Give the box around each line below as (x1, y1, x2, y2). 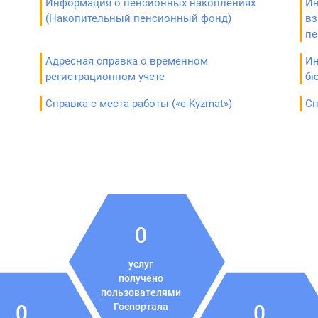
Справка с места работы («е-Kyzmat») (45, 97, 232, 110)
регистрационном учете (45, 70, 165, 83)
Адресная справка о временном (45, 55, 208, 67)
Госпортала (113, 301, 168, 312)
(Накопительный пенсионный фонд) (45, 12, 231, 25)
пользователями (100, 287, 181, 298)
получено (118, 273, 163, 284)
